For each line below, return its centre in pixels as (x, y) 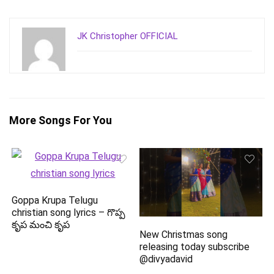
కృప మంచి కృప (41, 224)
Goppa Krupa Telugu (55, 200)
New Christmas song (184, 235)
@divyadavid (166, 259)
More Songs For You (61, 120)
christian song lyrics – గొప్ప (69, 212)
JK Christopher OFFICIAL (128, 36)
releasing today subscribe (195, 247)
